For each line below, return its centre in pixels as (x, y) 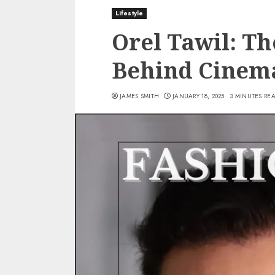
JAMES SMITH (140, 96)
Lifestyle (129, 13)
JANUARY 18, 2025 (198, 96)
